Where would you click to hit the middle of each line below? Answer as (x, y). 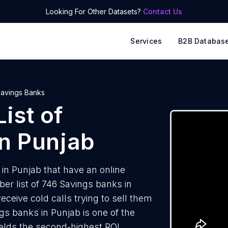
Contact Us (163, 11)
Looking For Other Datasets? (94, 11)
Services (146, 41)
